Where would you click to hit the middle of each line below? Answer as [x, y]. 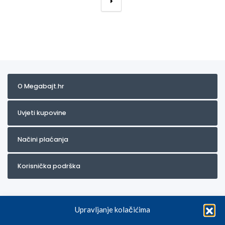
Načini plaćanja [43, 140]
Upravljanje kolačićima [113, 209]
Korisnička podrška [49, 166]
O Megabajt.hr [41, 86]
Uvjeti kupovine [42, 113]
